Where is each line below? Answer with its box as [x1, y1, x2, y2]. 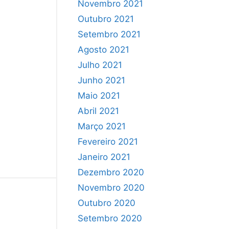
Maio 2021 [78, 90, 120, 101]
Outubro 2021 [78, 13, 134, 24]
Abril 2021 [78, 105, 119, 116]
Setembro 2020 [78, 213, 142, 223]
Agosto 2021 [78, 44, 129, 55]
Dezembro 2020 [78, 167, 144, 177]
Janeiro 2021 [78, 151, 130, 162]
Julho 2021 [78, 59, 122, 70]
